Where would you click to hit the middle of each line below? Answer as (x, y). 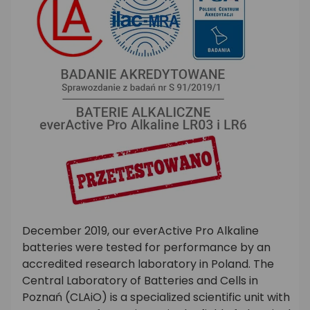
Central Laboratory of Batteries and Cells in (140, 280)
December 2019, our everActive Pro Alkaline (140, 230)
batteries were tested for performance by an (146, 247)
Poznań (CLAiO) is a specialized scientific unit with (156, 297)
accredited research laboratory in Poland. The (148, 264)
